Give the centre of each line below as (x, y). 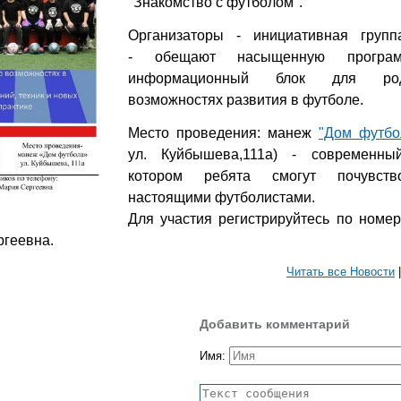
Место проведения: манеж (223, 133)
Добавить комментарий (275, 324)
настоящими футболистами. (223, 197)
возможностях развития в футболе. (246, 100)
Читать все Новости (341, 272)
